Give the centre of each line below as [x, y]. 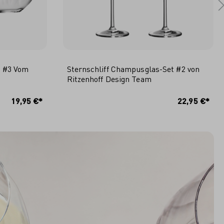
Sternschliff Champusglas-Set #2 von [133, 69]
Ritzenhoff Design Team [109, 79]
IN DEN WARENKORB [138, 92]
